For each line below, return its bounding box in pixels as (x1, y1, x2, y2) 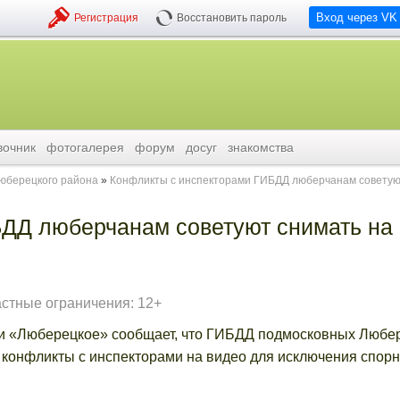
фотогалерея (46, 140, 124, 154)
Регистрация (74, 12, 138, 24)
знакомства (228, 140, 294, 154)
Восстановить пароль (177, 12, 287, 24)
